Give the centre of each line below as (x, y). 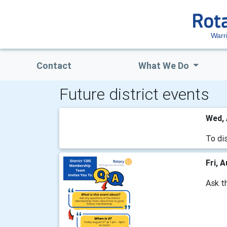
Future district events (134, 94)
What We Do (164, 66)
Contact (54, 66)
